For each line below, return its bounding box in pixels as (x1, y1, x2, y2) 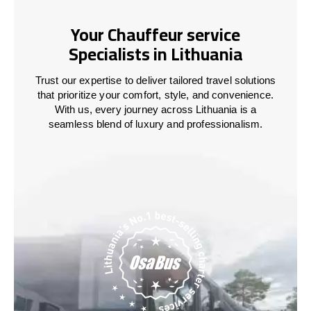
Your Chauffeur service (71, 18, 240, 51)
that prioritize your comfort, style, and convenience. (37, 88, 274, 101)
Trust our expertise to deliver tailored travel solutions (35, 74, 276, 86)
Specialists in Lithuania (68, 37, 243, 71)
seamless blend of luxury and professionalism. (48, 117, 263, 130)
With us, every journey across (54, 103, 196, 115)
